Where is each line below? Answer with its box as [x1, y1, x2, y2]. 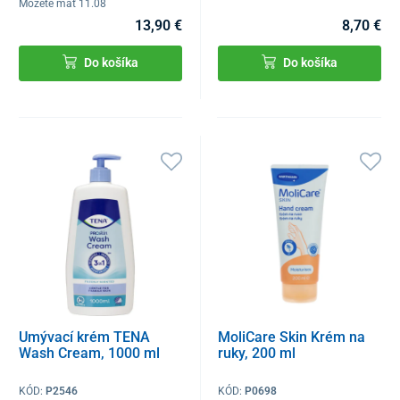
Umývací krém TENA [19, 329, 150, 346]
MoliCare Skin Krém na [218, 329, 366, 346]
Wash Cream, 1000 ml [19, 345, 160, 362]
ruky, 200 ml [218, 345, 296, 362]
